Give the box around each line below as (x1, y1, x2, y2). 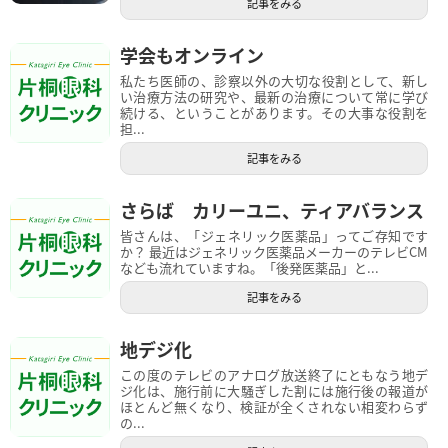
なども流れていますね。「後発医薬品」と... (120, 257, 379, 277)
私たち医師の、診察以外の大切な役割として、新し (120, 70, 428, 90)
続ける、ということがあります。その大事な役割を (120, 102, 428, 122)
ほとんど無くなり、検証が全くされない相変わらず (120, 396, 428, 416)
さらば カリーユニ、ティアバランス (120, 196, 424, 223)
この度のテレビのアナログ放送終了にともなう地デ (120, 364, 428, 384)
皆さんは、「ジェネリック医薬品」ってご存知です (120, 225, 428, 245)
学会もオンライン (120, 41, 264, 68)
